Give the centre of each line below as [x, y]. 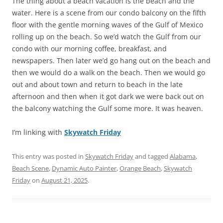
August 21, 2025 [64, 180]
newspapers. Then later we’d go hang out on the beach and [111, 61]
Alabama [183, 157]
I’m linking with [38, 132]
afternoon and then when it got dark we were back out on [108, 97]
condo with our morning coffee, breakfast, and [89, 49]
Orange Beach [140, 168]
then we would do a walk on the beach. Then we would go [109, 73]
